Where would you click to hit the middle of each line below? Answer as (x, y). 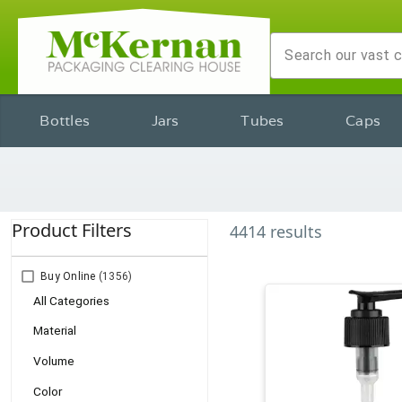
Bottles (65, 120)
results (296, 232)
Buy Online (68, 276)
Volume (54, 360)
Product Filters (72, 230)
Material (55, 331)
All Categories (71, 300)
